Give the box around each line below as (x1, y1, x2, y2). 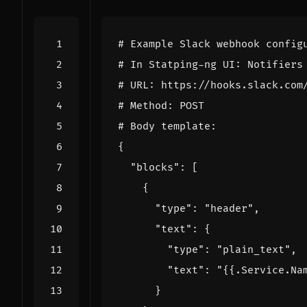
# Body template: (118, 119, 217, 133)
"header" (204, 201, 254, 215)
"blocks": (130, 160, 192, 174)
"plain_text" (217, 243, 291, 256)
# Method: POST (118, 99, 204, 112)
